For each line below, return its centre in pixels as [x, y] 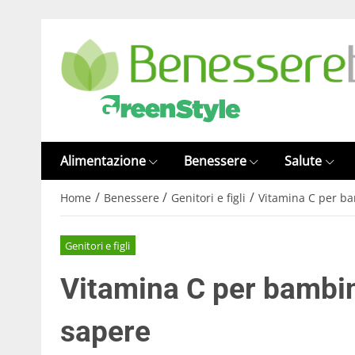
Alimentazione [103, 161]
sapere [105, 331]
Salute [303, 161]
